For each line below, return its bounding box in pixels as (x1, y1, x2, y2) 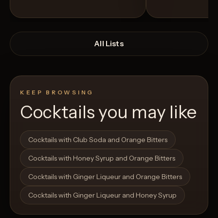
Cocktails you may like (20, 101, 197, 123)
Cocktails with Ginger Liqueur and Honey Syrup (28, 190, 177, 200)
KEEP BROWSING (20, 89, 94, 96)
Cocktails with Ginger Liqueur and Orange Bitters (28, 172, 182, 181)
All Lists (94, 38, 124, 48)
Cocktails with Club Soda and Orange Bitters (28, 135, 167, 144)
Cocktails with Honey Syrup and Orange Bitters (28, 153, 175, 163)
